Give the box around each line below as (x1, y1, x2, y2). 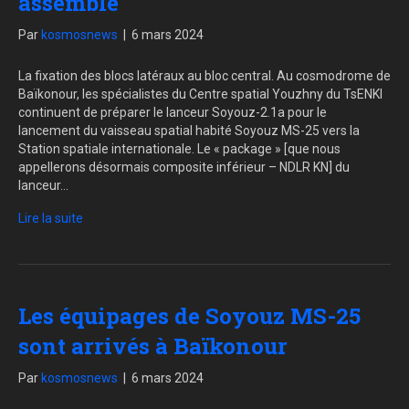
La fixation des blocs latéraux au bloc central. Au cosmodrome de (18, 68, 391, 84)
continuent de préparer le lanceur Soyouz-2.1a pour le (18, 105, 327, 121)
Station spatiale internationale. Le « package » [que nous (18, 142, 341, 157)
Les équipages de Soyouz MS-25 (18, 301, 361, 331)
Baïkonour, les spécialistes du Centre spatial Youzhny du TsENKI (18, 87, 383, 102)
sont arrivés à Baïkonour (18, 331, 288, 362)
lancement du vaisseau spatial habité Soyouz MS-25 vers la (18, 123, 360, 139)
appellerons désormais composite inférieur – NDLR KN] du (18, 160, 350, 175)
